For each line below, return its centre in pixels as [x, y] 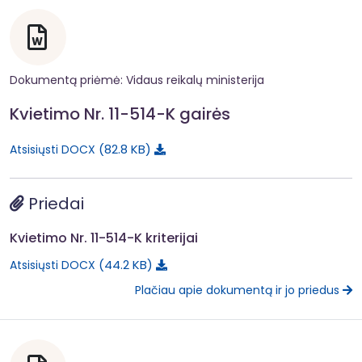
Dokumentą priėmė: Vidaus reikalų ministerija [137, 80]
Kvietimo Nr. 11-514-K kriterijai [104, 238]
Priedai [54, 203]
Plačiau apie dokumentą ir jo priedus [239, 290]
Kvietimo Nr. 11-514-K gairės [120, 114]
